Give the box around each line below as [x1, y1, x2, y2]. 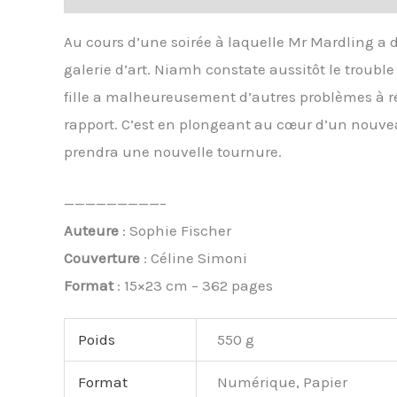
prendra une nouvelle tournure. [64, 143, 282, 161]
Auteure [64, 222, 119, 240]
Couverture [64, 249, 140, 268]
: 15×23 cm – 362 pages [113, 276, 273, 295]
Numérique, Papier [216, 372, 347, 391]
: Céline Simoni [140, 249, 247, 268]
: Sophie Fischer [119, 222, 231, 240]
